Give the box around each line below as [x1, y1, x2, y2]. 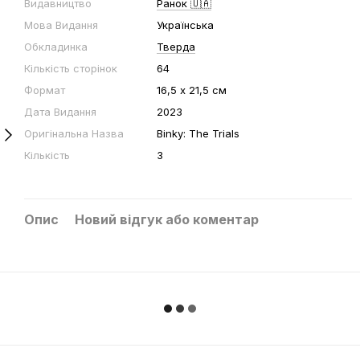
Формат [24, 84, 65, 96]
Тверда [157, 40, 195, 53]
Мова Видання [24, 18, 98, 31]
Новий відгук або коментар [75, 211, 259, 227]
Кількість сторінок [24, 62, 117, 75]
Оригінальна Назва [24, 127, 124, 140]
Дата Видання [24, 105, 96, 118]
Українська [157, 18, 214, 31]
